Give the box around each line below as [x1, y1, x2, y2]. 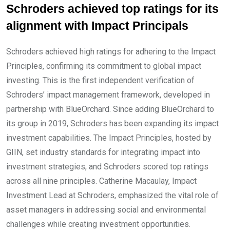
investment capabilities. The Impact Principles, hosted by [6, 133, 212, 143]
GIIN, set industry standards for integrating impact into [6, 147, 200, 157]
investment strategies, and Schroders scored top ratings [6, 162, 208, 171]
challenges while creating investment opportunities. [6, 219, 190, 229]
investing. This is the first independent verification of [6, 75, 195, 85]
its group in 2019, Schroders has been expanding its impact [6, 119, 219, 128]
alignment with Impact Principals [6, 20, 188, 32]
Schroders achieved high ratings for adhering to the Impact [6, 47, 216, 56]
